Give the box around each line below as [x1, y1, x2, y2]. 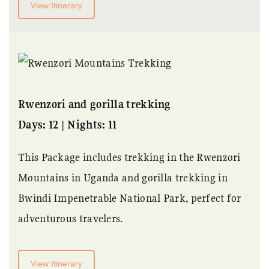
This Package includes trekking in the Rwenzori [18, 150, 241, 165]
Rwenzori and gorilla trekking [18, 97, 171, 112]
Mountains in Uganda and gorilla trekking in [18, 171, 228, 185]
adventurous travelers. [18, 211, 123, 226]
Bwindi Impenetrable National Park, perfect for [18, 191, 241, 205]
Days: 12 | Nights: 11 [18, 118, 117, 132]
